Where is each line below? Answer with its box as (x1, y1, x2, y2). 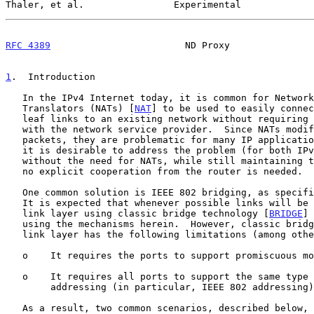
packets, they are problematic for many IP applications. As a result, (6, 134, 22, 145)
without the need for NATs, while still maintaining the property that (6, 155, 22, 166)
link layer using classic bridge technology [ (22, 207, 269, 219)
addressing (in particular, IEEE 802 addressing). (6, 281, 50, 292)
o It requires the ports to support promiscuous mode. (6, 250, 22, 261)
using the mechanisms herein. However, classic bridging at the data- (6, 218, 22, 229)
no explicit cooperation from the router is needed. (6, 165, 22, 177)
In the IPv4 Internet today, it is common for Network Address (6, 92, 22, 103)
